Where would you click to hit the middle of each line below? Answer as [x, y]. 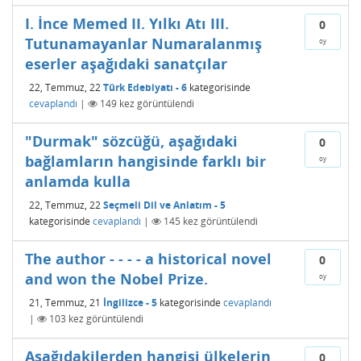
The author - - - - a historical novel [148, 259]
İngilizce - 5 [130, 302]
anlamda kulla [78, 181]
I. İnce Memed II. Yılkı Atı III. [127, 23]
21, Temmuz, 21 [65, 302]
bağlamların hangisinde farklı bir [145, 161]
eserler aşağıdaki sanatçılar [126, 64]
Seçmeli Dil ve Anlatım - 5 [164, 205]
